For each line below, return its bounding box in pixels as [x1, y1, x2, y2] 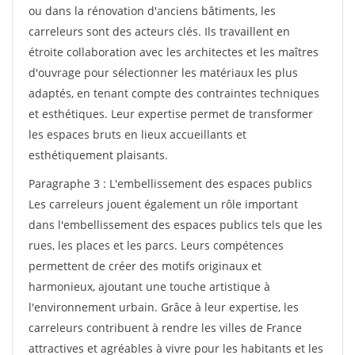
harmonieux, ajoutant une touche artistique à [29, 279, 270, 294]
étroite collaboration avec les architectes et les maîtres [29, 44, 319, 59]
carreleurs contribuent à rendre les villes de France [29, 320, 302, 335]
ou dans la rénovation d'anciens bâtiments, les [29, 3, 276, 18]
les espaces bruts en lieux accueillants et [29, 127, 246, 142]
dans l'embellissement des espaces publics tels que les [29, 217, 323, 232]
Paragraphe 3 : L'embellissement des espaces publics [29, 176, 312, 191]
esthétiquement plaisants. [29, 147, 168, 162]
